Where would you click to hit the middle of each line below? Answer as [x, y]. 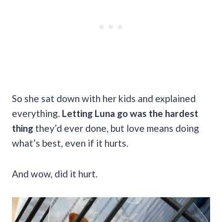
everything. [37, 113]
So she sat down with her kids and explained [104, 98]
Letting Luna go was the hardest [130, 113]
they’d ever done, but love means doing [116, 128]
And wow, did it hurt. [55, 173]
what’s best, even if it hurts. [70, 143]
